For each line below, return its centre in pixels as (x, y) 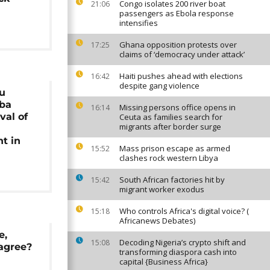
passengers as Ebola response (177, 13)
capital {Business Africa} (164, 262)
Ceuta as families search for (171, 117)
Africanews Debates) (157, 221)
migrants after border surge (170, 127)
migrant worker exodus (162, 189)
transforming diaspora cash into (178, 252)
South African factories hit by (172, 180)
